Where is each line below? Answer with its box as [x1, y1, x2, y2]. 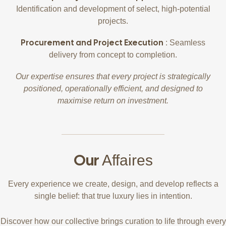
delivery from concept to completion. [49, 50, 177, 59]
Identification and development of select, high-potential [16, 5, 210, 13]
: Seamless [163, 38, 205, 47]
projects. [98, 17, 128, 25]
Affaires [101, 152, 153, 168]
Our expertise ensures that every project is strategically [16, 72, 210, 81]
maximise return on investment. [58, 96, 168, 105]
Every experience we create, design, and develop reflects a [8, 180, 218, 188]
